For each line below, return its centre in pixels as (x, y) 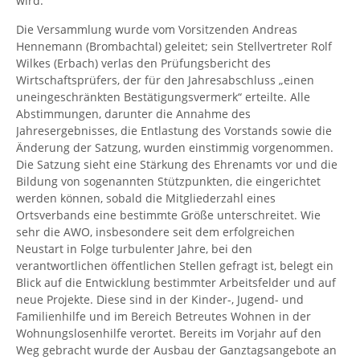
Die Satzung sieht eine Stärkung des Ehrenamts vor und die (177, 164)
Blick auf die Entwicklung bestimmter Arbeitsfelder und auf (176, 282)
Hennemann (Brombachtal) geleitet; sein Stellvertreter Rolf (174, 46)
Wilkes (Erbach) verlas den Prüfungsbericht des (143, 63)
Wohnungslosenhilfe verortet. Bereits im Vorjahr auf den (169, 333)
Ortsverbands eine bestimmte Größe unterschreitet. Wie (168, 215)
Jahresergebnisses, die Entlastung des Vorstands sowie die (174, 130)
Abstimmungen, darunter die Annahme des (133, 113)
